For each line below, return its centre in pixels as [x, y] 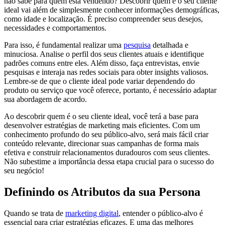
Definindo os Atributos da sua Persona [102, 192]
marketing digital [92, 213]
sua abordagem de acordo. [45, 99]
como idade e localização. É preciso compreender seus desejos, [103, 19]
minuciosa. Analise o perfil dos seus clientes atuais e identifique [104, 54]
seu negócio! [24, 170]
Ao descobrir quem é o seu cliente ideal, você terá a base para [101, 116]
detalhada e [170, 45]
